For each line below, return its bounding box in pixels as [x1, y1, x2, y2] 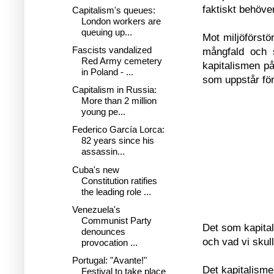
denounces [81, 226, 125, 237]
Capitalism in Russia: [72, 84, 157, 95]
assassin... [81, 146, 125, 157]
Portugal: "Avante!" [72, 255, 147, 265]
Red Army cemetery [81, 55, 162, 66]
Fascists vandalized [72, 44, 152, 55]
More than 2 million [81, 95, 157, 106]
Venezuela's [72, 204, 120, 215]
